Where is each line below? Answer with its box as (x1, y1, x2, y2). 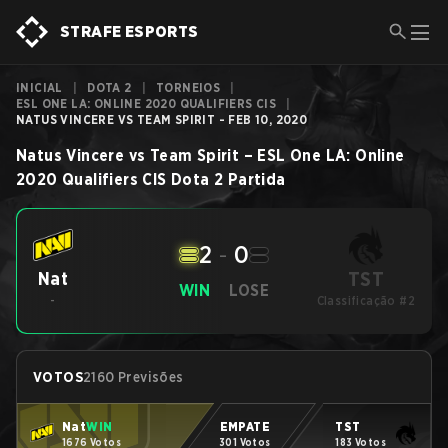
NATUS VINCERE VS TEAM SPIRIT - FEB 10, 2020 (16, 112, 308, 127)
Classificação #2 (316, 293, 416, 308)
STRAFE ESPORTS (60, 22, 199, 41)
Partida (227, 170, 286, 189)
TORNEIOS (156, 80, 221, 95)
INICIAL (16, 80, 63, 95)
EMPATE (219, 418, 270, 434)
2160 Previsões (83, 369, 184, 385)
